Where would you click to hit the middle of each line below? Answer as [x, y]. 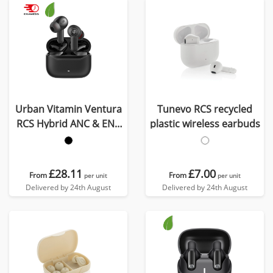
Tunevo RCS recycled [205, 109]
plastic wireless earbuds [205, 124]
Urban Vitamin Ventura [68, 109]
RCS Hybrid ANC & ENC [68, 124]
